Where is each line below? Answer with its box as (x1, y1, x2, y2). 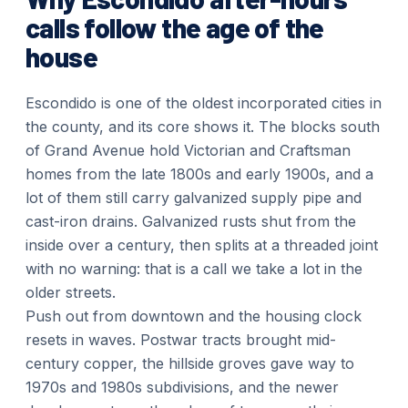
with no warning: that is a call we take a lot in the (25, 260, 362, 278)
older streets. (25, 283, 116, 301)
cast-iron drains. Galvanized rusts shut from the (25, 212, 356, 230)
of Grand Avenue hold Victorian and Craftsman (25, 141, 351, 159)
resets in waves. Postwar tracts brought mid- (25, 331, 336, 349)
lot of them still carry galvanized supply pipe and (25, 189, 362, 207)
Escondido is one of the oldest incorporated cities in (25, 94, 382, 112)
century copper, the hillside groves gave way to (25, 354, 354, 372)
